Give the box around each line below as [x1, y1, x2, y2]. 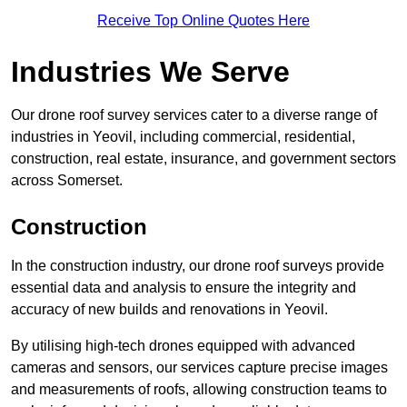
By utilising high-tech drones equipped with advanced [11, 338, 355, 354]
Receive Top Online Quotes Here [97, 13, 310, 29]
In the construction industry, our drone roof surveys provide [11, 258, 384, 274]
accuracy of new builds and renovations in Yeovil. [11, 302, 328, 318]
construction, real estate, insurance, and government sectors [11, 151, 396, 167]
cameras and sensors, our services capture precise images [11, 360, 388, 376]
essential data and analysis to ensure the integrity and [11, 280, 356, 296]
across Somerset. [11, 173, 123, 189]
